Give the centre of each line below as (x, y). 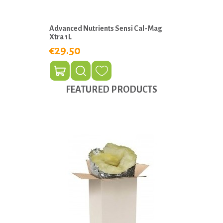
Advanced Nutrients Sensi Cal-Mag (106, 28)
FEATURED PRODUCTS (111, 90)
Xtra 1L (60, 37)
